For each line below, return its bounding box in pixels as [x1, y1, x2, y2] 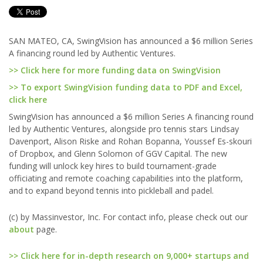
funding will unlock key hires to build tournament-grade [9, 160, 217, 171]
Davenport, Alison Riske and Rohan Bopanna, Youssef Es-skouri [9, 136, 252, 147]
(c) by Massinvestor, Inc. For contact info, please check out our [9, 211, 248, 222]
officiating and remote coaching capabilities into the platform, [9, 173, 243, 184]
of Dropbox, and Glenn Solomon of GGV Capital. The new [9, 148, 227, 159]
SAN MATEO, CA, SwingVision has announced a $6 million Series [9, 35, 253, 46]
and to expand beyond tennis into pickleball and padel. [9, 185, 214, 196]
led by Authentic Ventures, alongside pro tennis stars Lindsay [9, 123, 239, 134]
